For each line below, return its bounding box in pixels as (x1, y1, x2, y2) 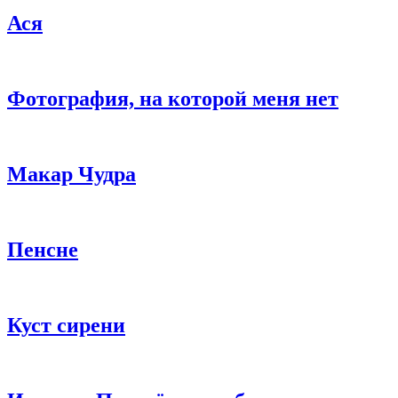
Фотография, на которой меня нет (7, 87, 338, 111)
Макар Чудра (7, 163, 136, 187)
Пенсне (7, 237, 78, 261)
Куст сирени (7, 313, 125, 337)
